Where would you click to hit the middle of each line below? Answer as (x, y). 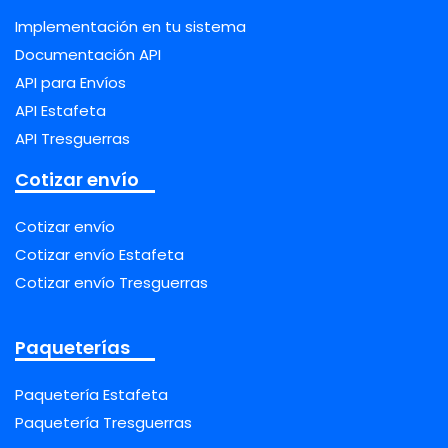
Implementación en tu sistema (130, 26)
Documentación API (88, 54)
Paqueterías (72, 347)
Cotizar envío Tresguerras (111, 282)
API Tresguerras (72, 138)
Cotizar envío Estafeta (99, 254)
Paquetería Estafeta (91, 394)
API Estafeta (60, 110)
